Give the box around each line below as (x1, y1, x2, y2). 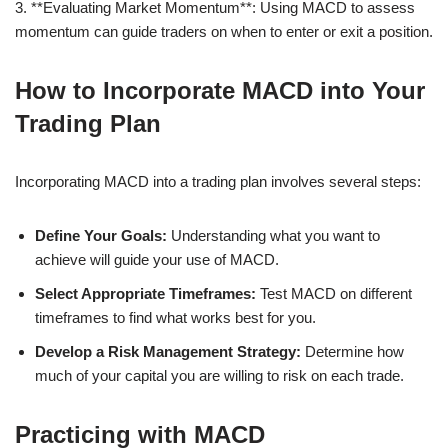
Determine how (301, 342, 404, 360)
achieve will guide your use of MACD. (35, 250, 279, 268)
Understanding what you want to (167, 226, 380, 244)
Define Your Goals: (35, 226, 167, 244)
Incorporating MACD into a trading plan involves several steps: (15, 172, 421, 190)
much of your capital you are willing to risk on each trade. (35, 366, 404, 384)
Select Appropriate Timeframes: (35, 284, 256, 302)
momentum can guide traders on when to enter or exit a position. (15, 22, 433, 40)
